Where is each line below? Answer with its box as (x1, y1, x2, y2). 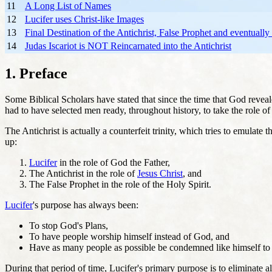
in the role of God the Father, (57, 157, 170, 168)
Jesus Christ (137, 168, 183, 178)
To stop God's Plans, (29, 220, 108, 231)
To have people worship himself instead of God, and (29, 231, 229, 242)
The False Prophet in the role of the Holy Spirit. (29, 178, 211, 189)
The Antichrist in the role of (29, 168, 137, 178)
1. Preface (5, 65, 67, 81)
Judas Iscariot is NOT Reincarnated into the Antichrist (25, 41, 231, 51)
